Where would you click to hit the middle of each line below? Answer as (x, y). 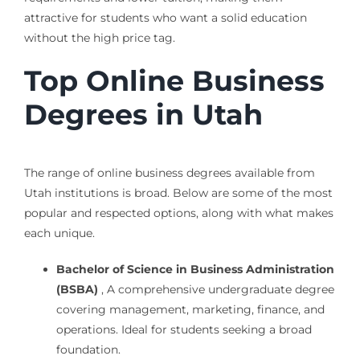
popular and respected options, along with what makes (178, 213)
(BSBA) (77, 290)
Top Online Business (174, 81)
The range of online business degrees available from (169, 173)
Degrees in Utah (143, 115)
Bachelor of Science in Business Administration (195, 270)
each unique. (59, 233)
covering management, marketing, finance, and (190, 310)
